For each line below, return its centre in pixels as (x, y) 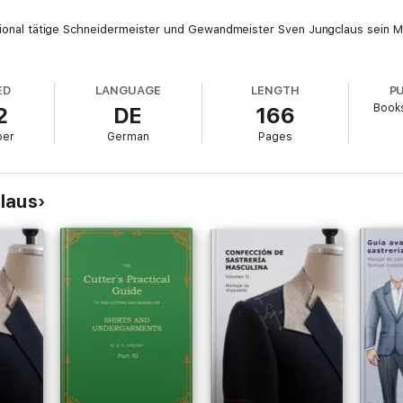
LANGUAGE (128, 90)
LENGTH (275, 90)
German (128, 137)
